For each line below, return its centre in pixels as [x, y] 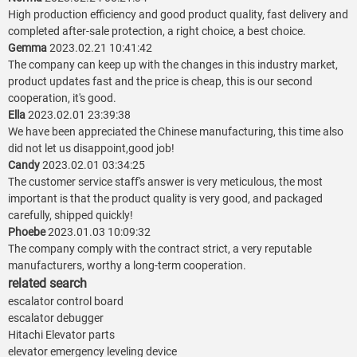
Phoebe [28, 232]
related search [47, 284]
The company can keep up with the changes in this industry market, [173, 65]
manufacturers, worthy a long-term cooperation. [127, 266]
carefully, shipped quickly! [71, 216]
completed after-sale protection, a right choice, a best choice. [157, 31]
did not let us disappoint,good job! [91, 149]
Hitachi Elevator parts [61, 335]
